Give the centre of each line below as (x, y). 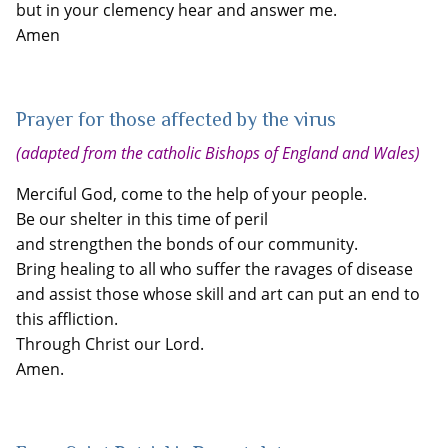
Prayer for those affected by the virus (176, 119)
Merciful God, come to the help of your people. (191, 194)
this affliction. (67, 319)
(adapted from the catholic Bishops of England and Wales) (218, 153)
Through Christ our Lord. (110, 344)
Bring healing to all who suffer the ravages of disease (214, 269)
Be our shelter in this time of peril (142, 219)
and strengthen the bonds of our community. (187, 244)
